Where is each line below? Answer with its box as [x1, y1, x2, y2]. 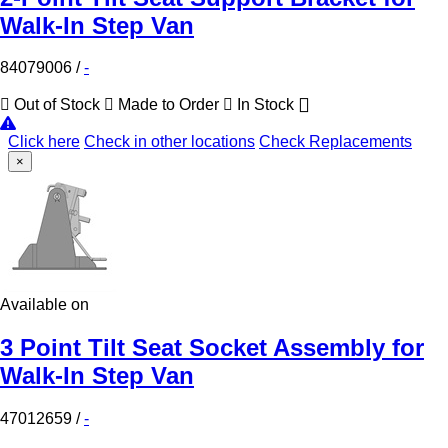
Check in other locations [84, 133, 255, 151]
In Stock [233, 96, 298, 114]
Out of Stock [10, 96, 104, 114]
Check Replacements [259, 133, 412, 151]
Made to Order [114, 96, 223, 114]
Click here [8, 133, 80, 151]
